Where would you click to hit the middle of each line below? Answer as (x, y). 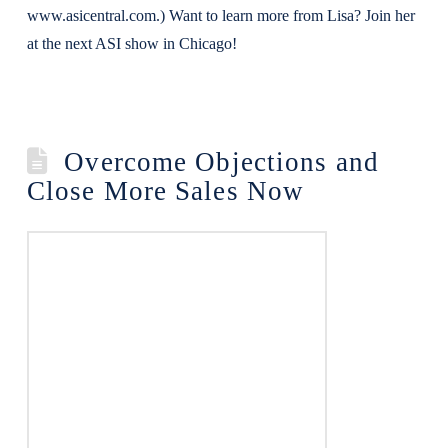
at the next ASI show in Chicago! (131, 43)
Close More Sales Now (165, 191)
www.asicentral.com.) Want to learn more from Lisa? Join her (220, 15)
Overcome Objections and (221, 162)
